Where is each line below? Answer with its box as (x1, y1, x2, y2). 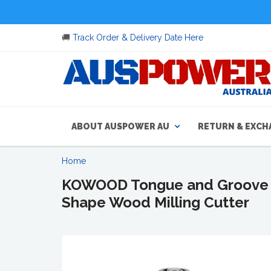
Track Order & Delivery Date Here (73, 33, 203, 42)
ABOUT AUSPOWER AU (71, 122, 169, 131)
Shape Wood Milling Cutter (62, 194, 249, 211)
